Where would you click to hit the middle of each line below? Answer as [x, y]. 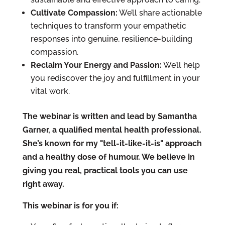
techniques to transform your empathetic [108, 26]
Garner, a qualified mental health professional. [112, 130]
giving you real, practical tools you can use [105, 171]
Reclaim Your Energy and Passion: [96, 65]
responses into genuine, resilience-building [111, 39]
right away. [43, 184]
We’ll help [181, 65]
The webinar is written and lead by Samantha [109, 116]
